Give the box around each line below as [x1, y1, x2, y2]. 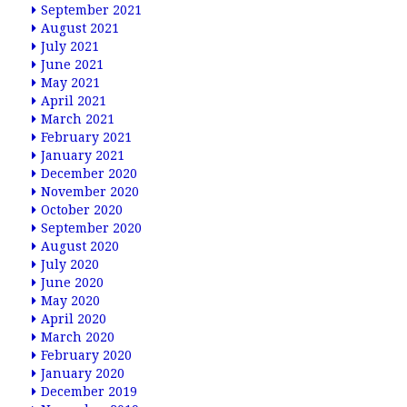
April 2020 [41, 312, 106, 326]
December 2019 [41, 384, 137, 399]
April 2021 [41, 94, 106, 108]
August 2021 [41, 21, 119, 35]
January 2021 [41, 148, 124, 163]
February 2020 [41, 348, 132, 362]
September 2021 [41, 3, 142, 17]
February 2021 [41, 130, 132, 144]
